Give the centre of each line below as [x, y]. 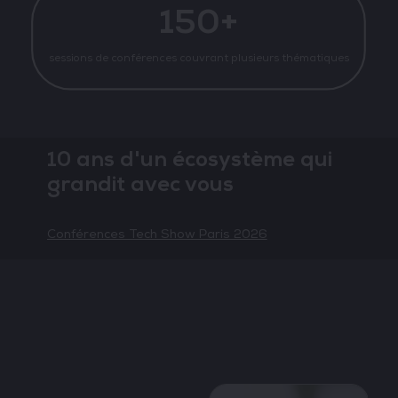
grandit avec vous [140, 184]
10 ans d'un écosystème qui [189, 159]
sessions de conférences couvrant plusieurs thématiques [199, 59]
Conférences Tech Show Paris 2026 [157, 234]
